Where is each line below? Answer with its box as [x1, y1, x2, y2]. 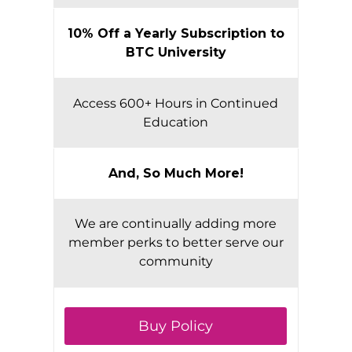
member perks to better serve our [68, 235, 284, 251]
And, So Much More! [108, 166, 244, 181]
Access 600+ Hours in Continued [73, 96, 279, 112]
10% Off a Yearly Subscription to [67, 26, 284, 42]
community [138, 254, 213, 269]
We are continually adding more [75, 216, 277, 232]
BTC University [125, 45, 226, 60]
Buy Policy [138, 317, 214, 335]
